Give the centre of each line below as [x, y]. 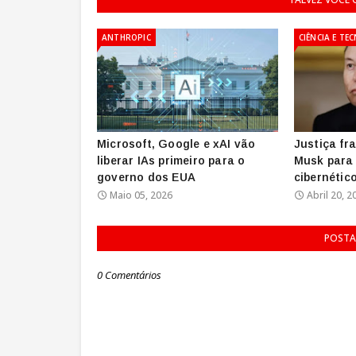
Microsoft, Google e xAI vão [176, 143]
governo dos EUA [146, 177]
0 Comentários [129, 275]
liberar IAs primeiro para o [171, 160]
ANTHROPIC [126, 37]
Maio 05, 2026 [141, 195]
